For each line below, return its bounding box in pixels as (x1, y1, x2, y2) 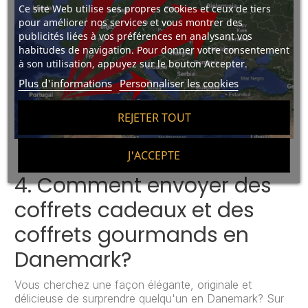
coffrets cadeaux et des (14, 196, 254, 225)
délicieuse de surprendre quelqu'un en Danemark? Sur (14, 291, 284, 306)
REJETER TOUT (117, 109, 191, 125)
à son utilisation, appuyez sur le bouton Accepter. (18, 56, 247, 70)
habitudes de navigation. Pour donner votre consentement (18, 43, 289, 56)
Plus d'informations (18, 76, 112, 90)
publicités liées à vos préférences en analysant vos (18, 29, 252, 43)
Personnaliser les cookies (119, 76, 239, 90)
